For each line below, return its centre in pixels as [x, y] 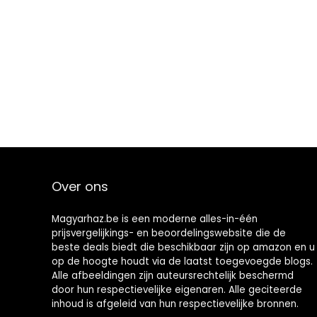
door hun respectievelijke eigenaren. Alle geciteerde [177, 290]
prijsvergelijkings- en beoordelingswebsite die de [168, 233]
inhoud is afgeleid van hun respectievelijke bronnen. [175, 304]
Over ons [80, 186]
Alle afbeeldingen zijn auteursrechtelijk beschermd [172, 276]
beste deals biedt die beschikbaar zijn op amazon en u [183, 247]
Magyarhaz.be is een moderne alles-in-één [154, 219]
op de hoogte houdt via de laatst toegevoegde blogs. [182, 261]
